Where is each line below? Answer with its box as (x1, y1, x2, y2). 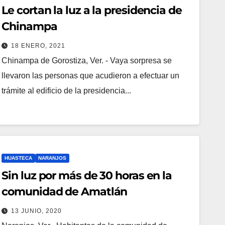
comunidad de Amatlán (2, 184, 128, 198)
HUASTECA (5, 155, 33, 161)
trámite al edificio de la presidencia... (2, 86, 132, 95)
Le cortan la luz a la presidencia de (2, 3, 182, 17)
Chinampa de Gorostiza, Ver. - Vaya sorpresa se (2, 56, 172, 65)
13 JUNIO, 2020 (11, 207, 62, 214)
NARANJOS (38, 155, 67, 161)
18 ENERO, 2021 (11, 42, 66, 49)
